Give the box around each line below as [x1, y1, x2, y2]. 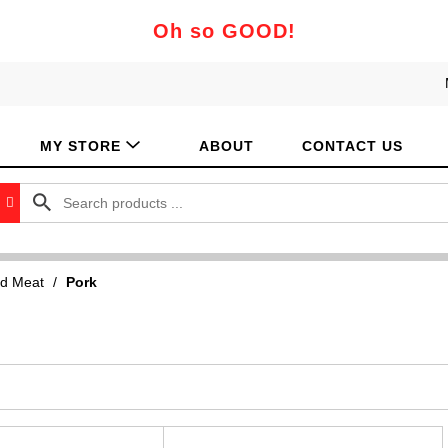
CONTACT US [302, 138, 403, 154]
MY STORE [40, 138, 121, 154]
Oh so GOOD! [152, 20, 296, 42]
